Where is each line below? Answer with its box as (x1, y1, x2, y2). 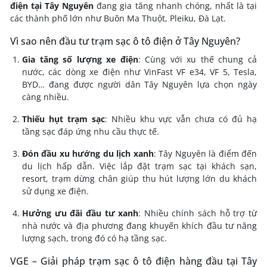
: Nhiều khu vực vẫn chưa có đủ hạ (104, 113, 257, 125)
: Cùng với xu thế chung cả (138, 53, 257, 65)
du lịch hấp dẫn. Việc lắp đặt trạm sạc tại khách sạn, (22, 160, 257, 172)
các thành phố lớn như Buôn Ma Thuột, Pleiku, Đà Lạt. (10, 12, 226, 24)
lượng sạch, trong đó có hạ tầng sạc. (22, 232, 167, 244)
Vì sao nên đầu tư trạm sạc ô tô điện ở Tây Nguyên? (10, 34, 240, 48)
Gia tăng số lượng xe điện (22, 53, 138, 65)
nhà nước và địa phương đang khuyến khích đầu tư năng (22, 219, 257, 231)
